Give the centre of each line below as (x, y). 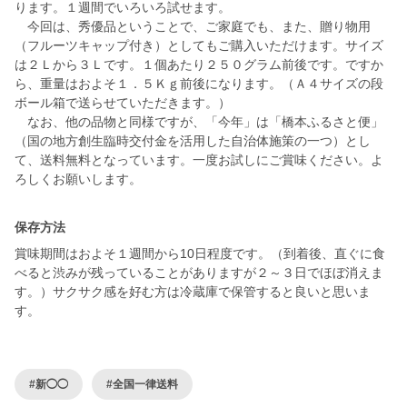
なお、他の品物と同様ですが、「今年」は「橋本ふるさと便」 (199, 122)
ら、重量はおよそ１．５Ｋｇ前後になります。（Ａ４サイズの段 (199, 84)
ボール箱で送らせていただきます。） (123, 103)
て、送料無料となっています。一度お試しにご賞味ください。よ (199, 160)
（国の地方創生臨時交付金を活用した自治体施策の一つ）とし (193, 141)
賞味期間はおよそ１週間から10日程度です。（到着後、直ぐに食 (200, 254)
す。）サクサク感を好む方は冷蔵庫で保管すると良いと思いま (193, 292)
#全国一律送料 (142, 384)
